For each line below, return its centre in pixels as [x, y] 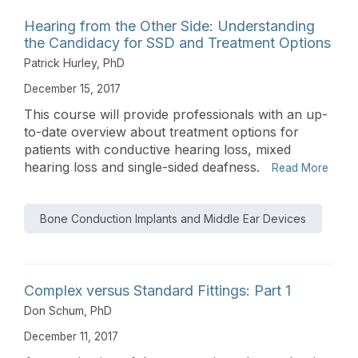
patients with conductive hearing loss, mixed [157, 149]
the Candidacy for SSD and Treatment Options [177, 42]
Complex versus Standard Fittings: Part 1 [157, 290]
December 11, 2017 [71, 336]
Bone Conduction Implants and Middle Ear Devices [173, 218]
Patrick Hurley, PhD [74, 62]
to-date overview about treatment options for [161, 131]
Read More [300, 167]
